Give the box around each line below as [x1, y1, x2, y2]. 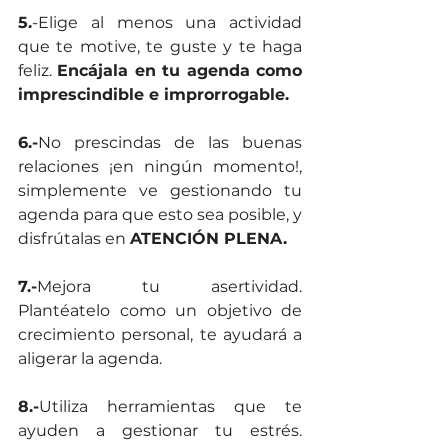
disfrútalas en [18, 229, 130, 249]
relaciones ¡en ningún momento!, [18, 157, 302, 177]
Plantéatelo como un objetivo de [18, 301, 302, 321]
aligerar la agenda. [18, 349, 162, 369]
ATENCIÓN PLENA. [130, 229, 287, 249]
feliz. [18, 61, 58, 81]
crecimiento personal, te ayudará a [18, 325, 302, 345]
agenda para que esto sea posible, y [18, 205, 302, 225]
